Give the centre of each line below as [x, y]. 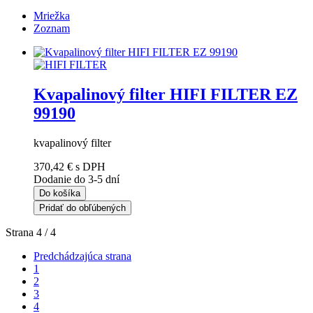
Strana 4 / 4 [31, 232]
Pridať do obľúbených [82, 208]
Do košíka [60, 193]
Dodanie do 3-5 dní [77, 179]
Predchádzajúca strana [82, 256]
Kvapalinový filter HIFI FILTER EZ [166, 94]
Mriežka [52, 16]
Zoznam [52, 29]
